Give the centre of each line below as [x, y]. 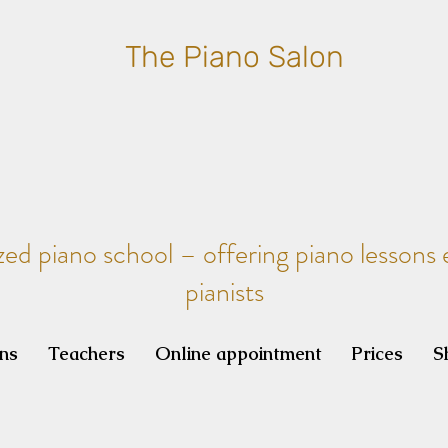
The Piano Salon [234, 57]
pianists [224, 292]
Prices [377, 353]
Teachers [86, 353]
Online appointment [238, 353]
